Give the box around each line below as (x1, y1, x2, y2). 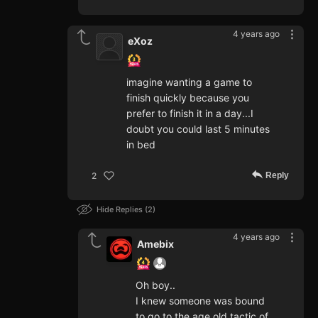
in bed (126, 138, 155, 151)
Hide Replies (97, 204, 145, 215)
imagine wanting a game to (126, 76, 252, 89)
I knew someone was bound (136, 295, 265, 307)
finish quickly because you (126, 92, 249, 104)
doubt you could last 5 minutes (126, 123, 270, 136)
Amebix (137, 238, 174, 251)
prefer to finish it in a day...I (126, 107, 253, 120)
